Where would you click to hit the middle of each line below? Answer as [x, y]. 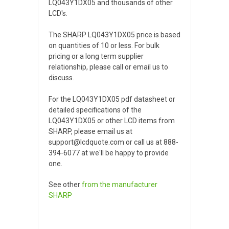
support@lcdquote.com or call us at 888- [113, 142]
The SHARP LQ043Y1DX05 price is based [114, 35]
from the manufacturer [120, 184]
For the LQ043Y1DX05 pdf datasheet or [112, 99]
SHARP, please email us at [90, 131]
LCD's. [58, 13]
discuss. [61, 77]
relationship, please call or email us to [108, 67]
